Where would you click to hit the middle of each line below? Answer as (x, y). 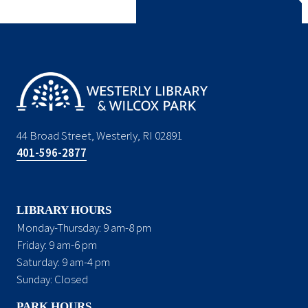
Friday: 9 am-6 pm (57, 244)
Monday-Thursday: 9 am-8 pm (84, 227)
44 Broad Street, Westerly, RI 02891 (99, 135)
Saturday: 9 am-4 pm (63, 262)
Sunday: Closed (52, 279)
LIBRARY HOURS (64, 210)
